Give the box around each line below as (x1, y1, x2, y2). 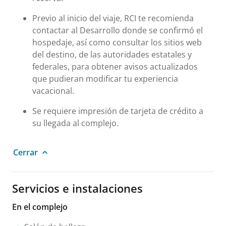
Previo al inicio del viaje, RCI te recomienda (32, 12, 194, 24)
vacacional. (32, 85, 74, 96)
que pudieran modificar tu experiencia (32, 73, 178, 84)
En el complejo (12, 201, 68, 212)
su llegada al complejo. (32, 117, 119, 129)
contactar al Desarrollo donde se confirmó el (32, 24, 203, 36)
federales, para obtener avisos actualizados (32, 61, 198, 72)
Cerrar (13, 146, 38, 158)
